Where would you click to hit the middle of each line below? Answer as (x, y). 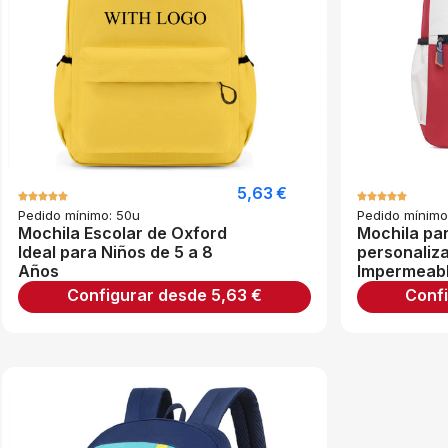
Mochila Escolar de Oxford (122, 233)
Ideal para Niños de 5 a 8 (115, 252)
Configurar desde (138, 295)
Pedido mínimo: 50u (79, 215)
